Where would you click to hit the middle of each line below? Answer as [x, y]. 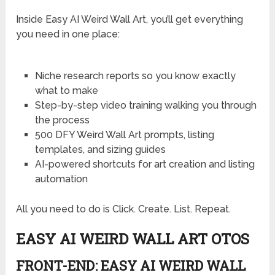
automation [61, 179]
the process [62, 120]
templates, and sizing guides [100, 149]
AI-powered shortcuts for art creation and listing [145, 164]
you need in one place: [68, 34]
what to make [66, 90]
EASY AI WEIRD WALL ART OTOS [133, 239]
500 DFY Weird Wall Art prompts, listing [124, 134]
